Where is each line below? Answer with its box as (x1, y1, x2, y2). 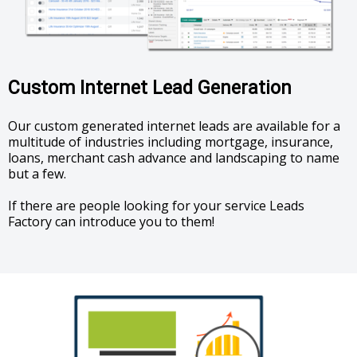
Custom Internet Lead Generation (8, 76, 292, 99)
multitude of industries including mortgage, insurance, (8, 133, 333, 151)
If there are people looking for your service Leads (8, 197, 304, 215)
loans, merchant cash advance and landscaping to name (8, 149, 339, 167)
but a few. (8, 165, 66, 183)
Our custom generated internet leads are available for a (8, 117, 340, 135)
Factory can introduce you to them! (8, 213, 214, 231)
